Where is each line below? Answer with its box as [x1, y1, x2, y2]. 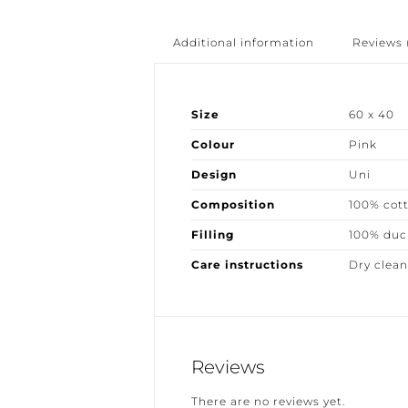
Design [184, 168, 230, 181]
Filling [184, 228, 228, 241]
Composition [184, 198, 269, 211]
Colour [184, 138, 229, 151]
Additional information [166, 36, 308, 49]
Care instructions [184, 258, 297, 271]
